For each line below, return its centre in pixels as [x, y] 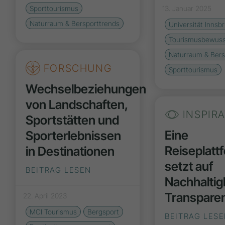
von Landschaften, [77, 104]
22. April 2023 [45, 195]
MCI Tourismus [53, 211]
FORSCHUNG [76, 68]
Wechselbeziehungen [86, 89]
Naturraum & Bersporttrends [75, 24]
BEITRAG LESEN [59, 170]
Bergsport [103, 211]
